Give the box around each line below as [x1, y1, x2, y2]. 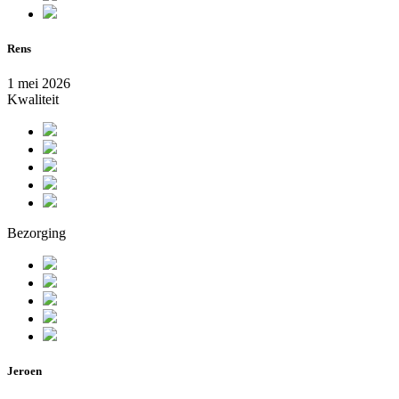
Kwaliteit [7, 92, 59, 108]
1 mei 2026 [7, 76, 70, 92]
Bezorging [7, 225, 66, 241]
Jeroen [7, 364, 42, 379]
